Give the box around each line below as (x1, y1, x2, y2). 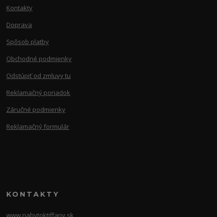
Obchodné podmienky (6, 54, 72, 63)
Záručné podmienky (6, 105, 66, 114)
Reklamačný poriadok (6, 88, 71, 97)
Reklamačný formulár (6, 122, 70, 131)
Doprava (6, 20, 32, 30)
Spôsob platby (6, 37, 49, 46)
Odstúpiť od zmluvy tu (6, 71, 71, 80)
